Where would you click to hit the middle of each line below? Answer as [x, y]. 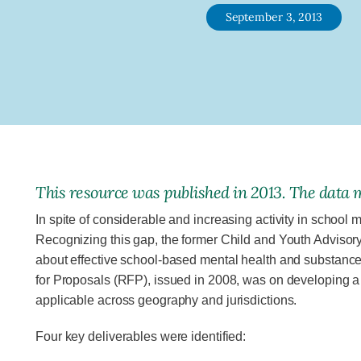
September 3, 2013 [274, 17]
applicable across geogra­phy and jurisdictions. [166, 301]
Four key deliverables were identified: [141, 337]
